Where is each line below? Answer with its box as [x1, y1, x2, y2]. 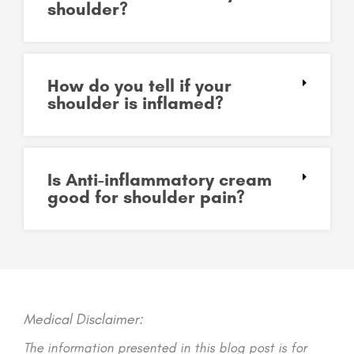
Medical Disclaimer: [24, 310, 143, 328]
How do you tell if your [47, 74, 232, 96]
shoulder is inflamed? [47, 92, 224, 114]
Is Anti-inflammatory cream [47, 168, 272, 190]
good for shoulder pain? [47, 186, 245, 208]
